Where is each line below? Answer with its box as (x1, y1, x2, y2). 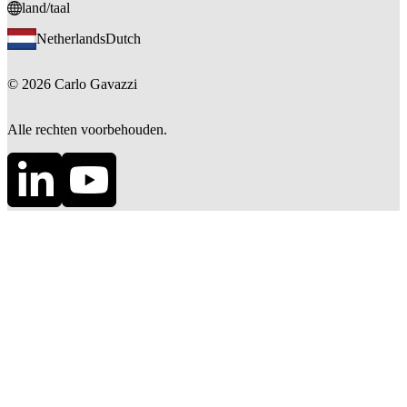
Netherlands (36, 31, 105, 47)
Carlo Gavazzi (55, 76, 137, 93)
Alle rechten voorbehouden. (7, 122, 167, 138)
